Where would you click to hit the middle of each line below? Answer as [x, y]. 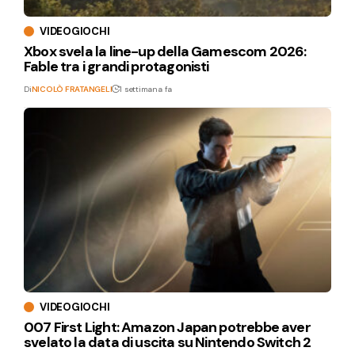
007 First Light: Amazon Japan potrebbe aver [167, 328]
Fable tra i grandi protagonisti [116, 67]
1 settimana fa [146, 90]
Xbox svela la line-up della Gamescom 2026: [165, 52]
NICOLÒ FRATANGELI [72, 90]
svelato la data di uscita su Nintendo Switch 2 [168, 343]
